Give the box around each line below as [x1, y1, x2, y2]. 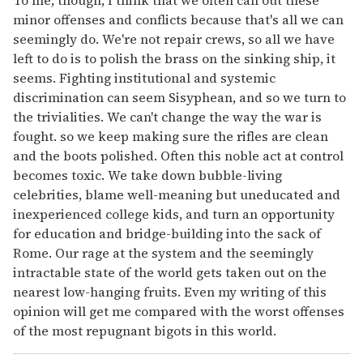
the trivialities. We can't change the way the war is [13, 108, 322, 126]
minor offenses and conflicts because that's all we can [13, 11, 344, 29]
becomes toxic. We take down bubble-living [13, 166, 282, 185]
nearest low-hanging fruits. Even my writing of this [13, 283, 327, 301]
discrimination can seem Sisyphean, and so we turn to [13, 88, 346, 107]
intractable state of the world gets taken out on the [13, 263, 327, 282]
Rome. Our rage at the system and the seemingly [13, 244, 314, 263]
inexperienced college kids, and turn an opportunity [13, 205, 335, 224]
